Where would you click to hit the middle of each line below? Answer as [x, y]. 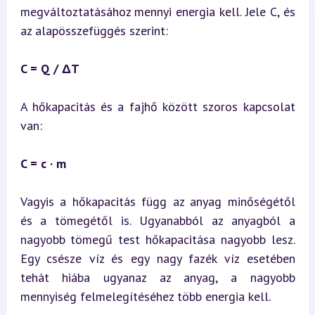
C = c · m [43, 163]
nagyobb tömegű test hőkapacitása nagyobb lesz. [157, 239]
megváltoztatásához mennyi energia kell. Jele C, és [157, 11]
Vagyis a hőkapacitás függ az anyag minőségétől [157, 201]
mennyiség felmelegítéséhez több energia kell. [145, 296]
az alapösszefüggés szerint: [94, 30]
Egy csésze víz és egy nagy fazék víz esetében [157, 258]
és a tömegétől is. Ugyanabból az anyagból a [157, 220]
